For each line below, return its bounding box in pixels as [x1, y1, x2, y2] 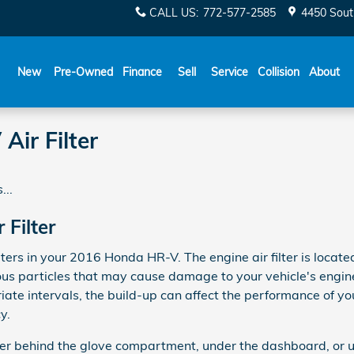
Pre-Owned [54, 65, 113, 79]
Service [211, 65, 248, 79]
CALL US [149, 6, 196, 20]
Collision [258, 65, 299, 79]
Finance [122, 65, 162, 79]
